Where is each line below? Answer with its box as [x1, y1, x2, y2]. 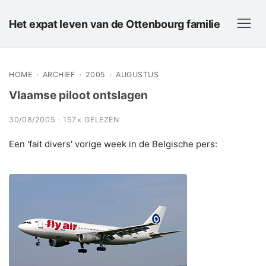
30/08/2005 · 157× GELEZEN [9, 115, 119, 124]
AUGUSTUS [116, 70, 159, 79]
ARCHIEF [42, 70, 75, 79]
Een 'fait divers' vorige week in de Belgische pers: [9, 138, 217, 150]
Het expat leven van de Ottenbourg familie [9, 17, 220, 30]
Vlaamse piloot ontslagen [9, 88, 148, 102]
